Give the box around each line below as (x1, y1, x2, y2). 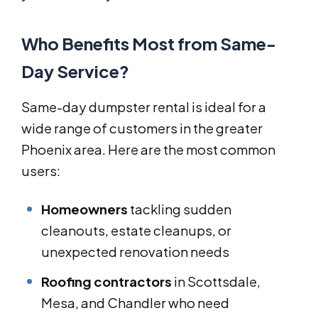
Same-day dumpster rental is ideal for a (21, 98, 266, 115)
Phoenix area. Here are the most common (21, 141, 275, 158)
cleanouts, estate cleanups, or (41, 221, 231, 238)
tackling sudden (128, 200, 231, 217)
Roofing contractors (41, 273, 172, 290)
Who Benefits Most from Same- (21, 32, 276, 54)
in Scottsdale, (172, 273, 261, 290)
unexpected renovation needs (41, 243, 229, 260)
